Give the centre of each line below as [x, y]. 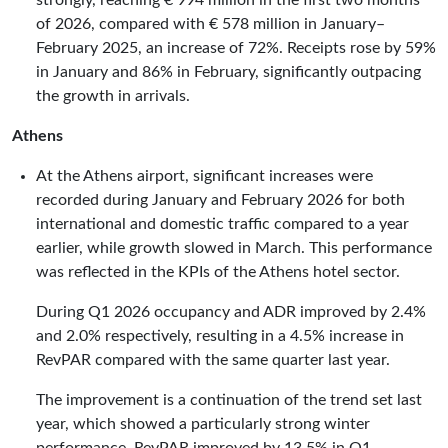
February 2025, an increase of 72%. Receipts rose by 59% [236, 48]
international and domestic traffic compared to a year [222, 224]
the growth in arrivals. [113, 96]
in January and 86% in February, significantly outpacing [228, 72]
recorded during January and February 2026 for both [220, 200]
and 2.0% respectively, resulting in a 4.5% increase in [220, 336]
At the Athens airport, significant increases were [204, 176]
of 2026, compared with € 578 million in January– [210, 24]
